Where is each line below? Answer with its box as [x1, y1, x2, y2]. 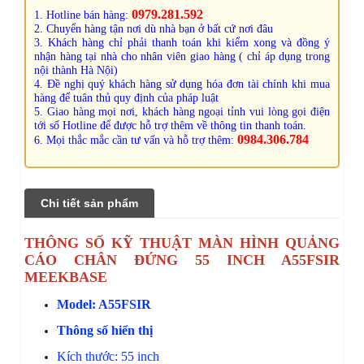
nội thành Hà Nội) [34, 63, 118, 76]
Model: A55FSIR [57, 297, 151, 311]
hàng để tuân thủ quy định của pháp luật [34, 91, 219, 104]
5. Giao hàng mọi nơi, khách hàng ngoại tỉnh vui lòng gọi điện [34, 105, 330, 118]
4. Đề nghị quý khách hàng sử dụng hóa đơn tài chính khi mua [34, 77, 330, 90]
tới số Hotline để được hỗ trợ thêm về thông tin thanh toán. [34, 119, 306, 132]
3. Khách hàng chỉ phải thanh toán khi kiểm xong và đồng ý [34, 36, 330, 49]
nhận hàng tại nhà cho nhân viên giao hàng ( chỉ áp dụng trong [34, 50, 330, 63]
